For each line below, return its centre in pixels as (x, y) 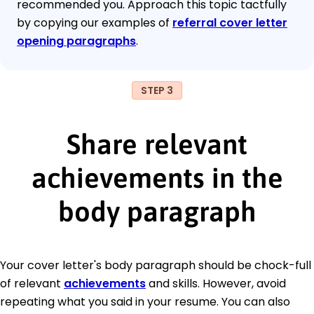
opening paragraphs (76, 41)
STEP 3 (157, 90)
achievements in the (157, 177)
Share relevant (157, 144)
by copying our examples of (95, 22)
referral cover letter (230, 22)
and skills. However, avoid (216, 283)
